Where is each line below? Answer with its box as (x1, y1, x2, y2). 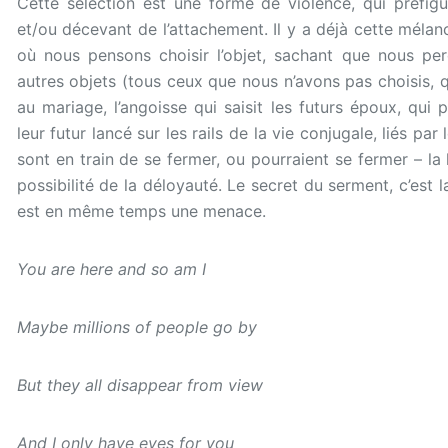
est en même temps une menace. (16, 201, 266, 221)
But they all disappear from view (16, 375, 263, 395)
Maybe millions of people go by (16, 317, 257, 337)
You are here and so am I (16, 259, 206, 279)
